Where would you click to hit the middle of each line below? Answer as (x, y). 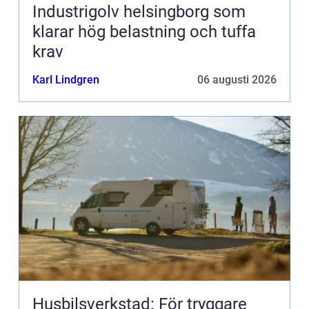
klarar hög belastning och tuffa (144, 32)
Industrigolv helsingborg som (139, 12)
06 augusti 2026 (237, 80)
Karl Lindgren (66, 80)
